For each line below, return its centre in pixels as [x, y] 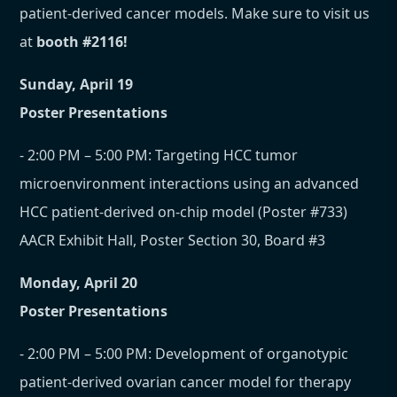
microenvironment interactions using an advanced [190, 184]
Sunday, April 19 [77, 85]
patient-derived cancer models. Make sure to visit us [195, 14]
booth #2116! [82, 42]
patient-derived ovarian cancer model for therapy [186, 382]
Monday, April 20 [79, 283]
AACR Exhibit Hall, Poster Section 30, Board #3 [173, 241]
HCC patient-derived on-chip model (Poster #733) [184, 212]
